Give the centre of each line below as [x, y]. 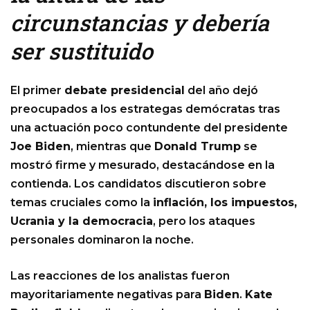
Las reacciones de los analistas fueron [120, 276]
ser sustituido [82, 51]
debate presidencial [125, 91]
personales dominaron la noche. [102, 240]
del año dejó [221, 91]
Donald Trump [198, 147]
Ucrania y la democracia [82, 221]
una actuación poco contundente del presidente [149, 128]
